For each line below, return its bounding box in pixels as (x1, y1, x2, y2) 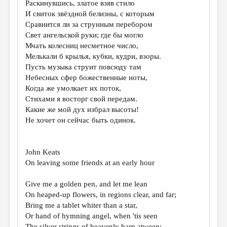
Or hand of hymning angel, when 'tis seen (25, 212, 158, 220)
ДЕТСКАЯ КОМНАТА (8, 81, 84, 91)
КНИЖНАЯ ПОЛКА (8, 99, 79, 108)
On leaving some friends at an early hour (25, 159, 155, 167)
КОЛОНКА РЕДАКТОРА (8, 175, 74, 182)
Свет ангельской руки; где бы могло (25, 31, 144, 39)
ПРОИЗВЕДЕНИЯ (8, 28, 73, 37)
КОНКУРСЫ (8, 63, 54, 73)
